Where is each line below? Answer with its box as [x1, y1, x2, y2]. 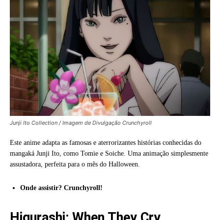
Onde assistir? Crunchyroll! [20, 184, 103, 192]
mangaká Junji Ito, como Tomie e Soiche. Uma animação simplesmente [10, 149, 208, 157]
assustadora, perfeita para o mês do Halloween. [10, 160, 140, 168]
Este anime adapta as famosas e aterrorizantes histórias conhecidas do [10, 138, 201, 146]
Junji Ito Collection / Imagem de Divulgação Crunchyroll [10, 119, 152, 126]
